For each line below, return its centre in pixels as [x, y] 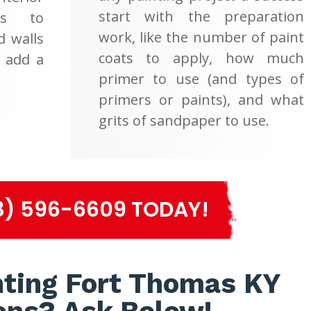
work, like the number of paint [201, 37]
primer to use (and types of [201, 78]
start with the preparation [201, 16]
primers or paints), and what [201, 99]
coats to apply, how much [201, 58]
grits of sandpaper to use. [184, 120]
